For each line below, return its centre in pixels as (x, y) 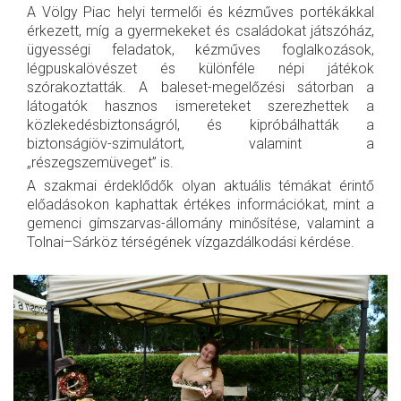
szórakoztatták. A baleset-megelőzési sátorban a (200, 88)
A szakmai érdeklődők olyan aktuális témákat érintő (200, 186)
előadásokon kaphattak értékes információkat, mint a (200, 205)
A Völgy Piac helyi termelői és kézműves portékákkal (200, 13)
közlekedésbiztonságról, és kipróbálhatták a (200, 125)
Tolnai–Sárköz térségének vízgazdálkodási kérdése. (191, 243)
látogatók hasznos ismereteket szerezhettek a (200, 107)
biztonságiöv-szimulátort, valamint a (200, 144)
